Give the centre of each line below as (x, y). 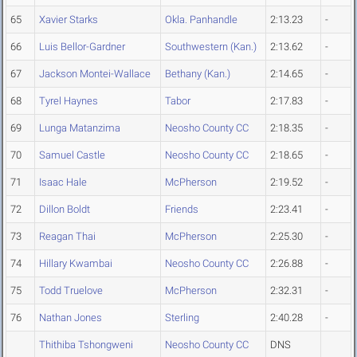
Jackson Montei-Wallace (95, 74)
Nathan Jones (71, 318)
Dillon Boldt (65, 210)
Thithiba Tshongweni (86, 345)
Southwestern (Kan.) (211, 47)
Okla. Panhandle (201, 20)
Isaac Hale (63, 182)
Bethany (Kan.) (198, 74)
